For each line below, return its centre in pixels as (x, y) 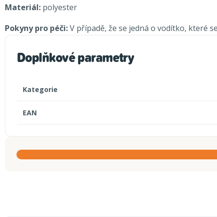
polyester (59, 8)
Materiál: (23, 8)
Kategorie (40, 90)
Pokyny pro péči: (36, 28)
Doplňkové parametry (76, 57)
